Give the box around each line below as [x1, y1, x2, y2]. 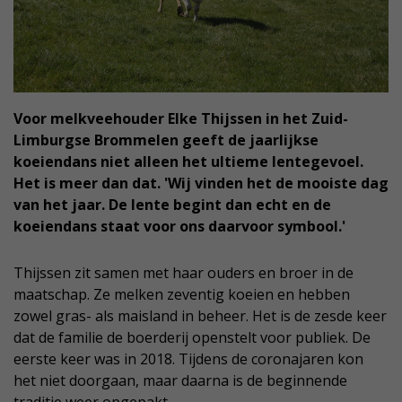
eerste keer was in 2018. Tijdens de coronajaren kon [13, 348, 363, 369]
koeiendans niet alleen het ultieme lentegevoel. [13, 151, 363, 171]
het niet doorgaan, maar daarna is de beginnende [13, 370, 347, 390]
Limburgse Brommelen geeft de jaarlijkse [13, 129, 319, 150]
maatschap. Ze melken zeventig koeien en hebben [13, 284, 350, 304]
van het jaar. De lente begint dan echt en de [13, 194, 331, 214]
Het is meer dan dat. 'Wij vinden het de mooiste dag [13, 172, 389, 193]
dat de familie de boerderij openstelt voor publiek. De [13, 327, 371, 347]
